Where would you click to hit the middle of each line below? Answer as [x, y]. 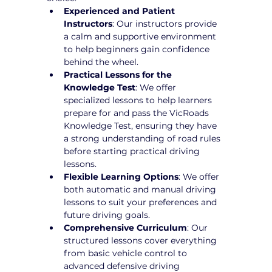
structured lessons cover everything [142, 240]
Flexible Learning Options [121, 176]
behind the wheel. [101, 62]
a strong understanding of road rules [144, 138]
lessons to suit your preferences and [142, 202]
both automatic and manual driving [141, 189]
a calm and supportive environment [141, 36]
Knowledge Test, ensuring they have [142, 125]
